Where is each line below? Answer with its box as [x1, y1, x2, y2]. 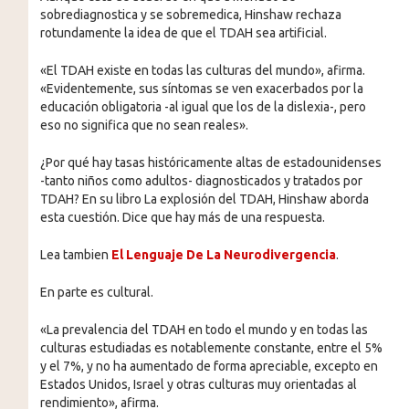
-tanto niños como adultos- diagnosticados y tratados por [39, 173, 362, 188]
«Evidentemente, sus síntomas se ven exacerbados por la [39, 80, 363, 96]
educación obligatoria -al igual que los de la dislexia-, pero [39, 99, 366, 114]
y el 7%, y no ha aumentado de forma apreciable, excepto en [39, 358, 378, 373]
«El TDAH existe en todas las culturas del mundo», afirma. [39, 62, 365, 78]
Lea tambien [39, 246, 111, 262]
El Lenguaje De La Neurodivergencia [110, 246, 336, 262]
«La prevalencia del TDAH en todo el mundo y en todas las [39, 321, 368, 337]
